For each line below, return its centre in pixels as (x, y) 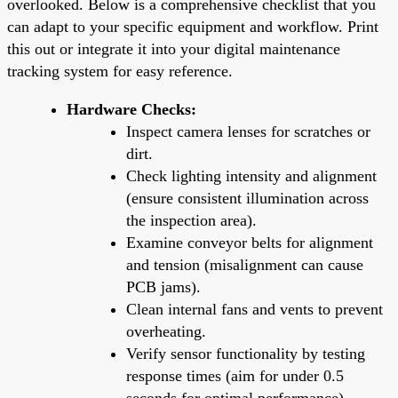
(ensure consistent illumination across (247, 198)
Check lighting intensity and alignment (251, 175)
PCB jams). (163, 287)
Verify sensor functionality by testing (246, 353)
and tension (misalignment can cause (245, 264)
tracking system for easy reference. (120, 71)
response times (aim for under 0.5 (235, 375)
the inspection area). (191, 220)
